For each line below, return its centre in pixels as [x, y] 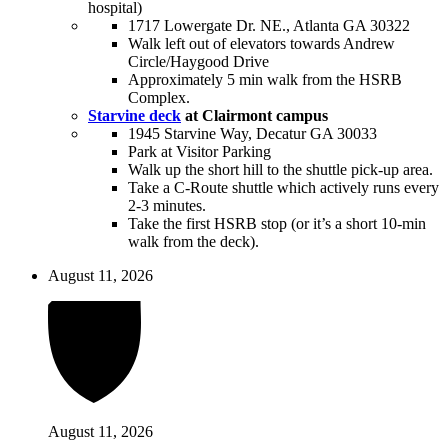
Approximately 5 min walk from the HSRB [265, 79]
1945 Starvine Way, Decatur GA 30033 [252, 133]
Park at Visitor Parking [199, 151]
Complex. [159, 97]
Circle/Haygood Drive [198, 61]
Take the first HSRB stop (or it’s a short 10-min [277, 223]
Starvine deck [134, 115]
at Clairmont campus [254, 115]
